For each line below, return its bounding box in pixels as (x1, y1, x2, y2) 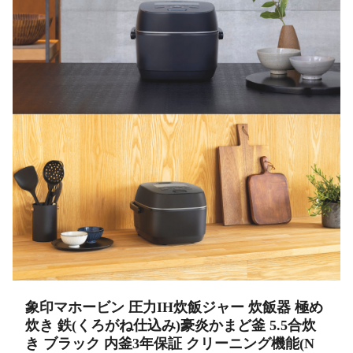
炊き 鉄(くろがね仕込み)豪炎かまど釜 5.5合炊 (25, 317, 316, 333)
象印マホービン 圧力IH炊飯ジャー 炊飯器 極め (25, 299, 323, 315)
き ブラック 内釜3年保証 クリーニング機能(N (25, 335, 314, 351)
